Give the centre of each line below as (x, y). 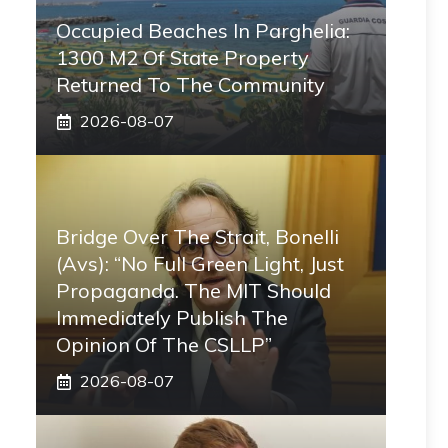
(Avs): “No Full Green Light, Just (200, 263)
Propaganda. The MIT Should (193, 290)
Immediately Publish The (172, 317)
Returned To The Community (190, 84)
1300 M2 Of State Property (182, 57)
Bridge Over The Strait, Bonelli (197, 236)
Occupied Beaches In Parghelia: (203, 30)
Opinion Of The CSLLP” (164, 344)
